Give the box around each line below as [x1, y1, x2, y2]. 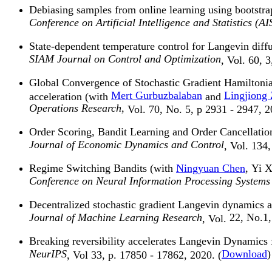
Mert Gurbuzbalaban [111, 89, 202, 102]
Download [222, 248, 267, 260]
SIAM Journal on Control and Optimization [29, 53, 221, 66]
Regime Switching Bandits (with [29, 162, 176, 175]
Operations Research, [29, 102, 124, 115]
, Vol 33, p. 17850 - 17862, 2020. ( [67, 249, 222, 260]
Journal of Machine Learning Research [29, 211, 202, 224]
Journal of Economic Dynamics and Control [29, 138, 224, 151]
